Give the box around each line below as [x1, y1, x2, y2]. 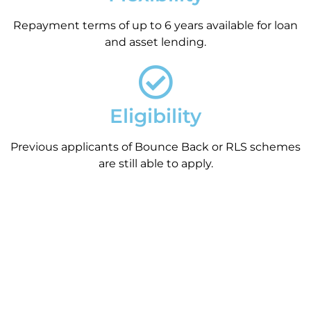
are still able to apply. [98, 157, 213, 171]
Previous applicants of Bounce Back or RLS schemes [10, 140, 301, 154]
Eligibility [110, 104, 201, 128]
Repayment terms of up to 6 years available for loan [13, 19, 298, 33]
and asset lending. [105, 35, 206, 49]
